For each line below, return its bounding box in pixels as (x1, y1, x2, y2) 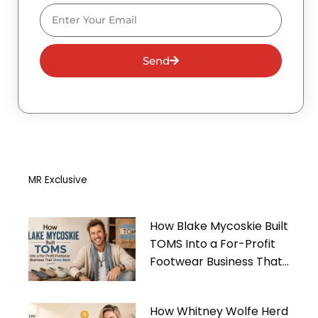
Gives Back (150, 270, 212, 287)
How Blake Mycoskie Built (150, 217, 289, 234)
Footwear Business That (150, 253, 283, 270)
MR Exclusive (28, 172, 87, 187)
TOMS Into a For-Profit (150, 235, 276, 252)
